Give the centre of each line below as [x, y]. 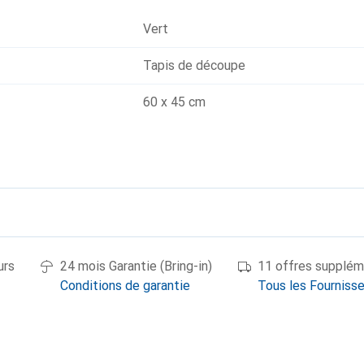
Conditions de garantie [125, 286]
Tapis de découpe [194, 65]
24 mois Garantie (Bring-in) [136, 266]
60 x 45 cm [174, 102]
